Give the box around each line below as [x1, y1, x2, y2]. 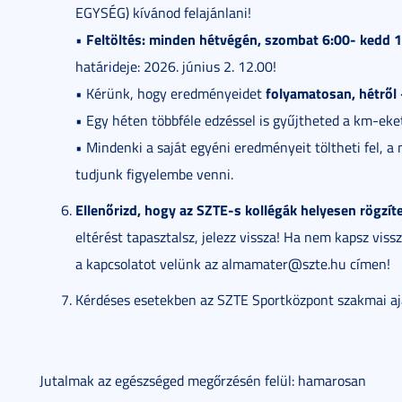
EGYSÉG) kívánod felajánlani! [75, 3, 251, 22]
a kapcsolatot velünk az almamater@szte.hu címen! [75, 254, 390, 274]
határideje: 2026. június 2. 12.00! [75, 57, 276, 76]
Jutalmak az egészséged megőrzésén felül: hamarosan [39, 371, 366, 390]
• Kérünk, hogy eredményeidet [75, 83, 266, 103]
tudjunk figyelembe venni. [75, 164, 233, 184]
